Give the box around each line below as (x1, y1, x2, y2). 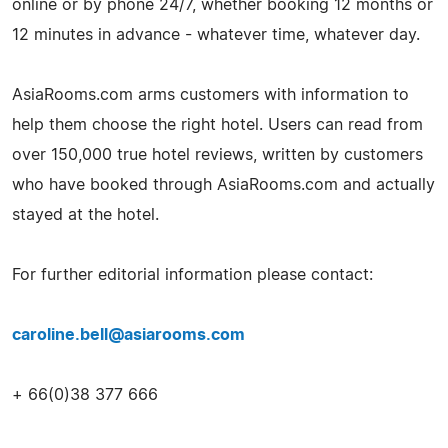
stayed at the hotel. (12, 206, 159, 223)
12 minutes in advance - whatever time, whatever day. (12, 26, 420, 43)
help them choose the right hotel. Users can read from (12, 116, 423, 133)
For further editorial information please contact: (12, 266, 373, 283)
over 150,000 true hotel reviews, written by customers (12, 146, 423, 163)
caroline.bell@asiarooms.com (12, 326, 245, 343)
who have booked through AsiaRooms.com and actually (12, 176, 435, 193)
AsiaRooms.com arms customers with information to (12, 86, 409, 103)
